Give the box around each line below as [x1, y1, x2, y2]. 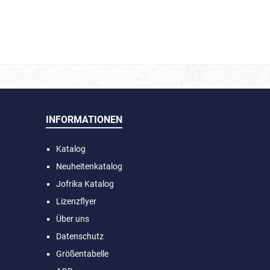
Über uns [56, 214, 89, 224]
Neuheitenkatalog [56, 162, 122, 171]
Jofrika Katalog [56, 179, 114, 189]
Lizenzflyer [56, 196, 96, 206]
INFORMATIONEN [46, 114, 122, 125]
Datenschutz [56, 231, 104, 241]
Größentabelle [56, 249, 108, 259]
